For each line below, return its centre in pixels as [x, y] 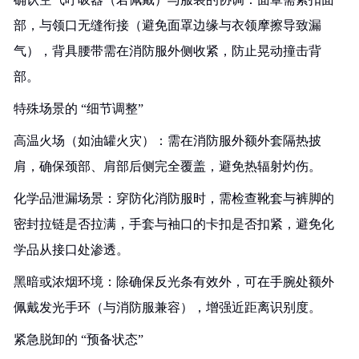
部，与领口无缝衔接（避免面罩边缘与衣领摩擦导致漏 [167, 25]
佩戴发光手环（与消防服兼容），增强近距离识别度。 [167, 307]
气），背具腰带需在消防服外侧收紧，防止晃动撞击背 [167, 51]
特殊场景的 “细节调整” [79, 109]
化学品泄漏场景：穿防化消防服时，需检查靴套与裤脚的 [174, 198]
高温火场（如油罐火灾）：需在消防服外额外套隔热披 [167, 141]
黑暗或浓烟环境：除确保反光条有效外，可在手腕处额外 [174, 282]
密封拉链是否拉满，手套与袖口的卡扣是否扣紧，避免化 [174, 224]
